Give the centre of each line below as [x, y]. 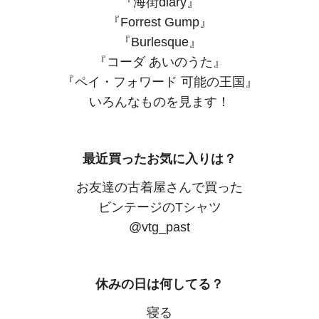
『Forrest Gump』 [159, 22]
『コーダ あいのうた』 [159, 62]
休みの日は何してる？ [159, 284]
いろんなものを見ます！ [159, 102]
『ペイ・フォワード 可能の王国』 [159, 82]
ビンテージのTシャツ [159, 208]
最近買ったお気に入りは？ [159, 159]
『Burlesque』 [159, 42]
